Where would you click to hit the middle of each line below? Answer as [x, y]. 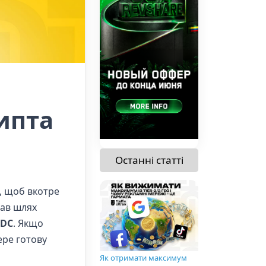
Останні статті [149, 160]
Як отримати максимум [143, 258]
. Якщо [28, 224]
